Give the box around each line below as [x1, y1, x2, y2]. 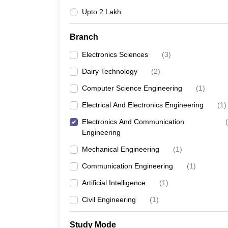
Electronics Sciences [82, 50, 148, 59]
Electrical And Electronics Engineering [82, 101, 204, 109]
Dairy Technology [82, 67, 137, 75]
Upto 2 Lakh [82, 8, 121, 16]
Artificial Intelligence [82, 179, 146, 187]
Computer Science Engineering [82, 84, 182, 92]
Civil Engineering [82, 195, 136, 204]
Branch [70, 33, 98, 41]
